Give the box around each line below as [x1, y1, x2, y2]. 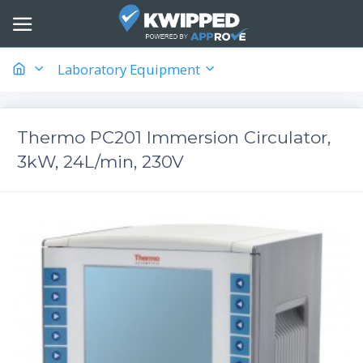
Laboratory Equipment [58, 59, 203, 79]
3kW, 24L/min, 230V [17, 151, 184, 172]
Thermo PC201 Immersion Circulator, [17, 126, 331, 147]
